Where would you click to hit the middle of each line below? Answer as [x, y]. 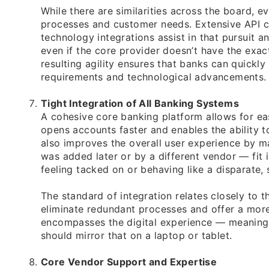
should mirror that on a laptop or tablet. [137, 236]
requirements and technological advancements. [154, 77]
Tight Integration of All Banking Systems [140, 104]
